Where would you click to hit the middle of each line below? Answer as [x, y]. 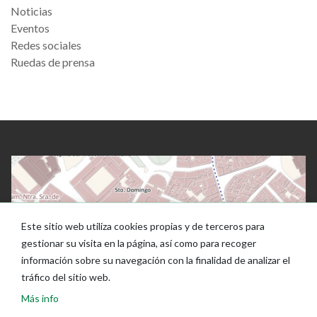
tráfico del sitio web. [66, 277]
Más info [40, 298]
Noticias [31, 11]
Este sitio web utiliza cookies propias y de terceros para [143, 226]
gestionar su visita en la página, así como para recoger [139, 243]
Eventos [30, 28]
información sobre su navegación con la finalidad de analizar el [156, 260]
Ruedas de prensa [53, 62]
